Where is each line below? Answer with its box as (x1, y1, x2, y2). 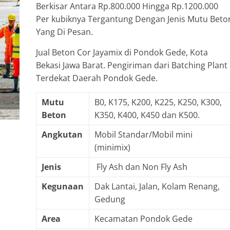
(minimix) (94, 142, 130, 153)
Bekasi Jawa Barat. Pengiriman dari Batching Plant (36, 60, 227, 71)
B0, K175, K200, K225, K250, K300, (94, 97, 222, 108)
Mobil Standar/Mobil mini (94, 129, 193, 140)
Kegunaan (42, 181, 84, 192)
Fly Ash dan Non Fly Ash (94, 161, 187, 172)
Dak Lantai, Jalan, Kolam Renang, (94, 181, 220, 192)
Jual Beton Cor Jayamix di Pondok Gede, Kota (36, 47, 208, 58)
